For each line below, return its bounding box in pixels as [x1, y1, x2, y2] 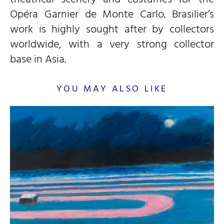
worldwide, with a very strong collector [10, 34, 214, 53]
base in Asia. [10, 49, 66, 68]
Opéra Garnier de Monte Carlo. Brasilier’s [10, 4, 214, 23]
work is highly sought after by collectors [10, 19, 214, 38]
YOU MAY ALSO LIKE [56, 81, 168, 96]
